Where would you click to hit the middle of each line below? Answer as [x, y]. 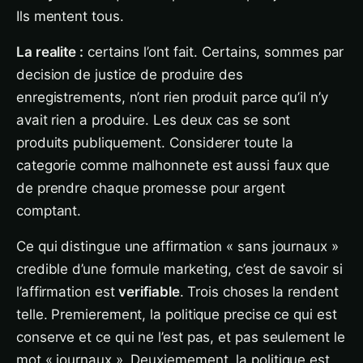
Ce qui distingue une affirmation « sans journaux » [177, 246]
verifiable [149, 292]
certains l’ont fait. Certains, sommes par [214, 52]
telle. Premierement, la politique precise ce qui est [177, 314]
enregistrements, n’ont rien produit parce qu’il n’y [172, 97]
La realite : [50, 52]
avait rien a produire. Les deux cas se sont [154, 120]
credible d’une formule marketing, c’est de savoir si [179, 269]
